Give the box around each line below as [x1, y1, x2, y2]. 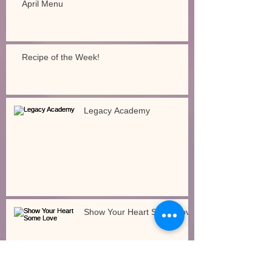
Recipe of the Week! [22, 52, 100, 62]
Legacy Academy [84, 105, 150, 115]
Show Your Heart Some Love [84, 206, 195, 217]
